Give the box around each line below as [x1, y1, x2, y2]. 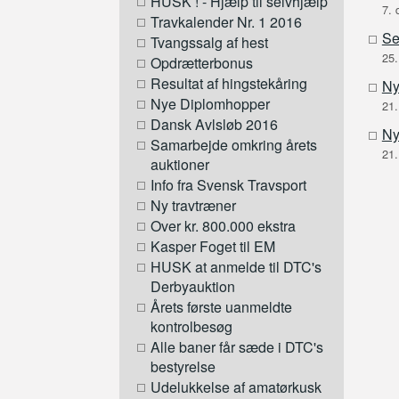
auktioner [151, 154, 210, 175]
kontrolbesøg [151, 316, 233, 338]
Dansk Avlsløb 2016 [151, 114, 279, 135]
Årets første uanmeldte [151, 297, 293, 318]
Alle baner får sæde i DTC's [151, 337, 324, 358]
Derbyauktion [151, 276, 236, 297]
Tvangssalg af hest [151, 32, 269, 53]
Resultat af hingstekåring [151, 73, 308, 94]
